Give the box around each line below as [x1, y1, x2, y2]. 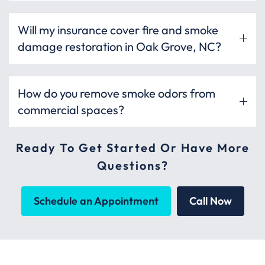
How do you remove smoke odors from [18, 85, 215, 101]
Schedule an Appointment [33, 193, 159, 208]
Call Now [189, 193, 232, 208]
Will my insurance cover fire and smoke [18, 22, 218, 37]
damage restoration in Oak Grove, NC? [18, 38, 221, 54]
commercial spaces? [18, 102, 124, 117]
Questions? [96, 157, 169, 173]
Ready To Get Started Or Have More [15, 140, 250, 155]
